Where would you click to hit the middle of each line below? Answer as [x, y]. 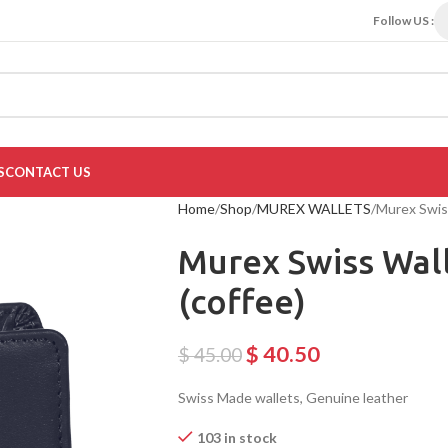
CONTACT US [48, 172]
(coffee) [241, 301]
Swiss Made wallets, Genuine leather [292, 397]
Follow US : [403, 20]
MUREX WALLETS [313, 208]
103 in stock [236, 437]
